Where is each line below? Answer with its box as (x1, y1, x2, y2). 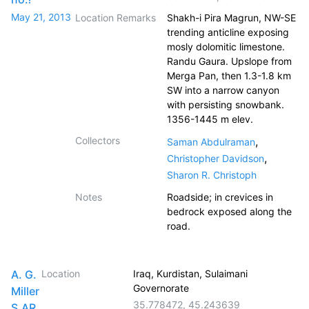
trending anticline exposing (167, 26, 289, 38)
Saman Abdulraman (167, 136, 255, 148)
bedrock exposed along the (167, 206, 292, 217)
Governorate (132, 282, 189, 294)
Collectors (75, 134, 120, 146)
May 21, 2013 (11, 11, 71, 23)
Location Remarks (75, 12, 156, 23)
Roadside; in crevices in (167, 191, 273, 203)
